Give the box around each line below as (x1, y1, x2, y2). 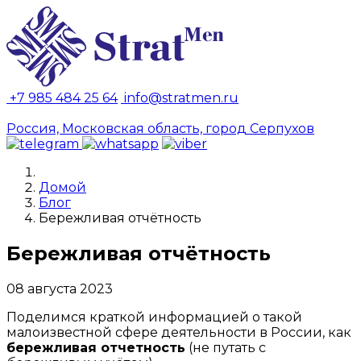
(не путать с (185, 339, 266, 355)
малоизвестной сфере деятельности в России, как (6, 324, 351, 340)
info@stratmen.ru (121, 90, 239, 106)
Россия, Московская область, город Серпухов (6, 121, 314, 136)
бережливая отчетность (6, 339, 185, 355)
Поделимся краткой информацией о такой (6, 309, 302, 325)
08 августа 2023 (6, 280, 113, 297)
